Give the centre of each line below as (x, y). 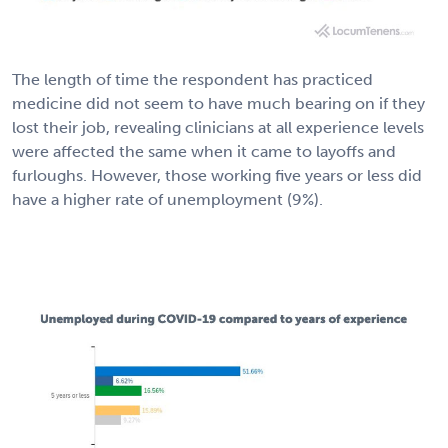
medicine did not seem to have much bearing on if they (218, 104)
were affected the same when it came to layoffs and (204, 152)
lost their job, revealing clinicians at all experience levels (218, 128)
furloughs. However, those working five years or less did (217, 176)
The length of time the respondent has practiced (192, 80)
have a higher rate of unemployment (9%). (167, 200)
